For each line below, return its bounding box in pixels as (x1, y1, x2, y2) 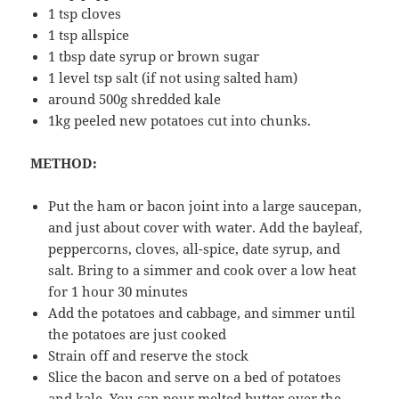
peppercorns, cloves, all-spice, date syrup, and (48, 240, 341, 258)
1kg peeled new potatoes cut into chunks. (48, 111, 312, 130)
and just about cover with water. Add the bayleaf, (48, 218, 363, 237)
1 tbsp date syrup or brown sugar (48, 47, 260, 66)
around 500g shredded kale (48, 90, 222, 109)
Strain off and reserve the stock (48, 346, 249, 365)
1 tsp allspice (48, 26, 130, 45)
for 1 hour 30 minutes (48, 282, 189, 301)
